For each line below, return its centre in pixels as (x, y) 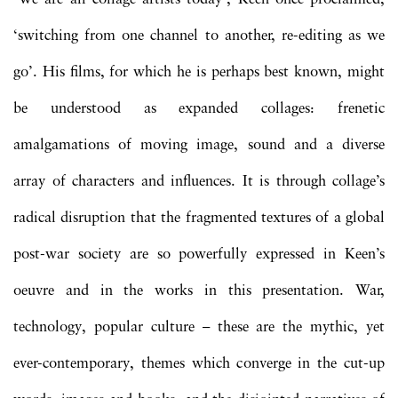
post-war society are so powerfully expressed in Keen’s (199, 254)
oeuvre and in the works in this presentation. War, (199, 291)
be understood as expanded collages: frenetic (199, 108)
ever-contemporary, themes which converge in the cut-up (199, 363)
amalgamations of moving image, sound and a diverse (199, 145)
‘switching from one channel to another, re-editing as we (199, 36)
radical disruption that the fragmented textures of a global (199, 218)
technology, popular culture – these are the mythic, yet (199, 327)
